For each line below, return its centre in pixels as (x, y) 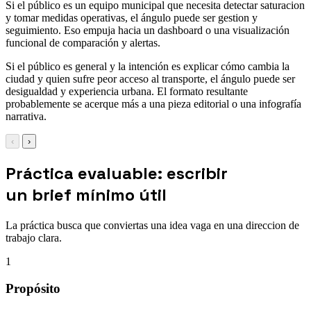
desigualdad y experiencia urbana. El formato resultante (127, 92)
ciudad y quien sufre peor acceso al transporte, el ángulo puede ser (150, 79)
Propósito (33, 288)
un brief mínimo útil (86, 195)
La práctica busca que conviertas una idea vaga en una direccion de (152, 226)
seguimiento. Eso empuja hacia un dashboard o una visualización (148, 31)
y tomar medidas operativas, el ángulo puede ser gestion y (132, 18)
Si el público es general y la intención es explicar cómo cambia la (148, 67)
